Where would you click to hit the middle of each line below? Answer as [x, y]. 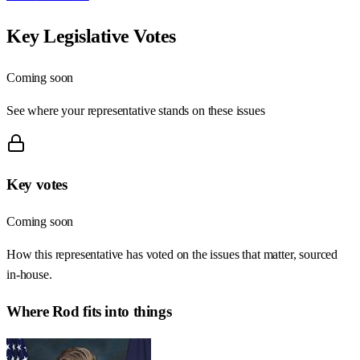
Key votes [37, 185]
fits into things [125, 311]
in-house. [29, 275]
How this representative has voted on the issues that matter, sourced [172, 255]
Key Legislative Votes [91, 36]
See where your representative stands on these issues [136, 110]
